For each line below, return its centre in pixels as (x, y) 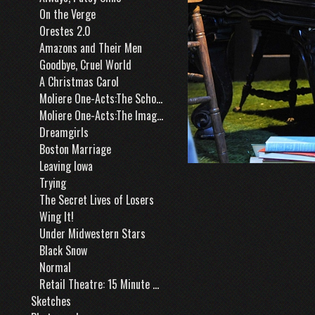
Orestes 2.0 (65, 31)
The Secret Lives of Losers (97, 200)
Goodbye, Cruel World (85, 65)
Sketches (51, 301)
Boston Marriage (75, 149)
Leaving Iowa (66, 166)
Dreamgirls (64, 132)
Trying (53, 183)
